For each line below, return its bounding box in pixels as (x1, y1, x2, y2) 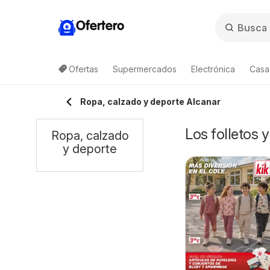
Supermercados (113, 64, 177, 74)
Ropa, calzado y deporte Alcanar (80, 96, 221, 107)
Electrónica (191, 64, 235, 74)
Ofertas (69, 64, 98, 74)
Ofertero (76, 19, 124, 33)
